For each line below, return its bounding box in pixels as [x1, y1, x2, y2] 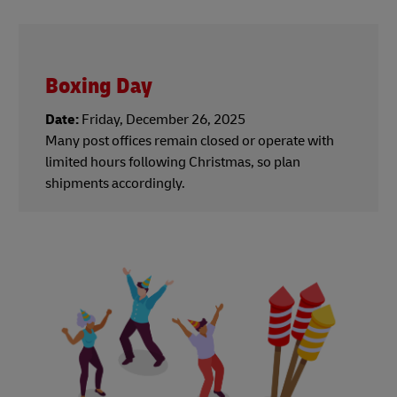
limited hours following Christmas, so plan [45, 153, 300, 172]
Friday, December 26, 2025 [79, 111, 245, 129]
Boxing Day [45, 73, 152, 101]
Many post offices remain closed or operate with [45, 132, 334, 151]
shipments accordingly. [45, 175, 185, 193]
